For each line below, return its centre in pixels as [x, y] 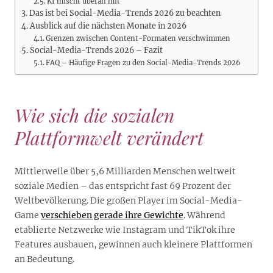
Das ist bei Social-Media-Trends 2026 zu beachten [125, 13]
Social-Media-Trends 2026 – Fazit [96, 50]
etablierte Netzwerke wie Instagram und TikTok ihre [125, 229]
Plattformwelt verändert [109, 137]
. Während [204, 215]
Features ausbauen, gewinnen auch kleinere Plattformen [133, 244]
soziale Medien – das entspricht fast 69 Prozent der [123, 186]
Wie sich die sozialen [94, 115]
